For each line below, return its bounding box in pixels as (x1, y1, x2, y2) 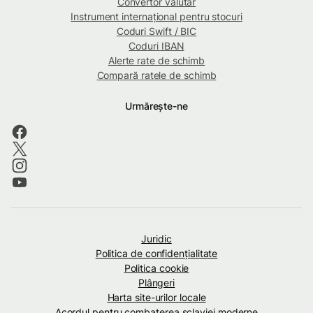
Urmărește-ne (125, 99, 188, 112)
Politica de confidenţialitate (95, 247, 218, 259)
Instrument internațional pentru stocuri (71, 10, 242, 22)
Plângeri (138, 276, 175, 289)
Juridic (141, 232, 172, 245)
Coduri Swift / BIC (116, 24, 197, 37)
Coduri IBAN (129, 39, 184, 52)
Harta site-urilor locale (107, 291, 206, 303)
